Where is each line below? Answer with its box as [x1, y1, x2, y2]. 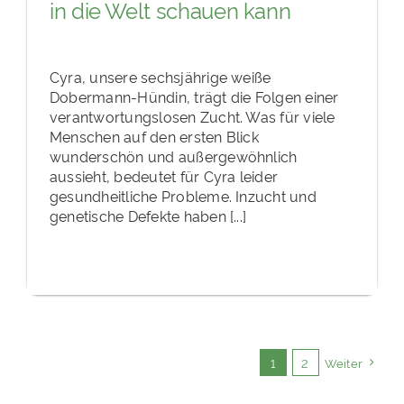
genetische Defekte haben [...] [50, 205, 247, 225]
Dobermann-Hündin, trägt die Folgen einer [50, 86, 339, 106]
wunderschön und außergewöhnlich [50, 145, 298, 166]
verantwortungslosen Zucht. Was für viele [50, 106, 335, 126]
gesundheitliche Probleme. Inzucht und [50, 185, 317, 206]
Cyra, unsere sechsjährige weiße [50, 66, 271, 87]
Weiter [324, 353, 363, 371]
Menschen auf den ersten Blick [50, 125, 259, 146]
